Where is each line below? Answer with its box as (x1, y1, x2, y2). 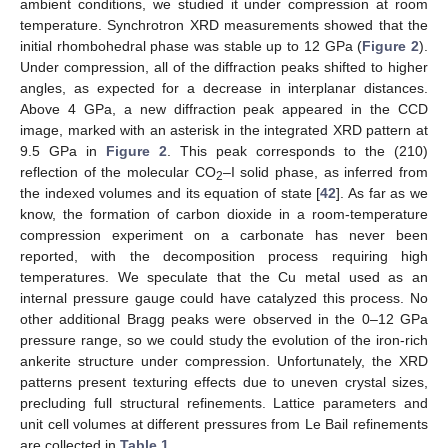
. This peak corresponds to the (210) (167, 143, 428, 160)
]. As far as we (336, 185, 429, 202)
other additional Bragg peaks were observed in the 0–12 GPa (20, 311, 428, 328)
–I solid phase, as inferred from (222, 164, 429, 181)
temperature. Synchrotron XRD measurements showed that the (20, 17, 428, 34)
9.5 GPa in (20, 143, 106, 160)
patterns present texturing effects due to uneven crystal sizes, (20, 374, 428, 391)
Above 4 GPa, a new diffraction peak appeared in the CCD (20, 101, 428, 118)
